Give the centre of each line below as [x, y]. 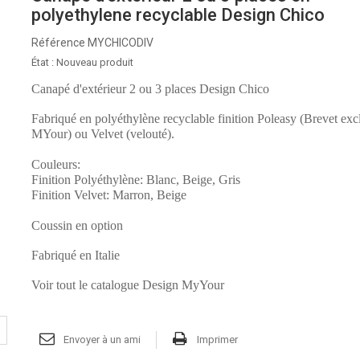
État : [42, 62]
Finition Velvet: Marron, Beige [108, 195]
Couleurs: [55, 164]
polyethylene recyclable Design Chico [178, 15]
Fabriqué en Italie [75, 255]
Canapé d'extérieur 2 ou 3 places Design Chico [150, 89]
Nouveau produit [94, 62]
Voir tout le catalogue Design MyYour [127, 285]
